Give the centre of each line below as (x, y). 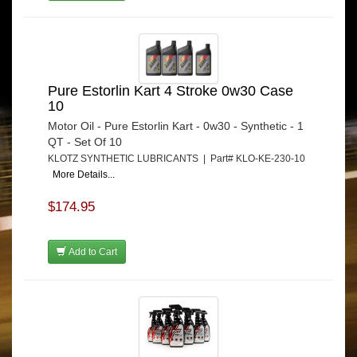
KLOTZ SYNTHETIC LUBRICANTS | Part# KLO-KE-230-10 (177, 158)
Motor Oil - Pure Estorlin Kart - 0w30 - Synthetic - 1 (176, 126)
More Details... (84, 174)
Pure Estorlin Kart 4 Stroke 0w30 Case (171, 90)
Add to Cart (92, 251)
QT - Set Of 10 (85, 141)
